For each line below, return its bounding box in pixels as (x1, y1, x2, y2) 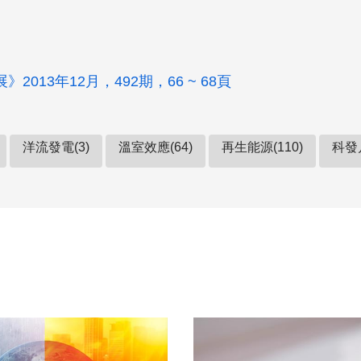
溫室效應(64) (118, 140, 193, 154)
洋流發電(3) (23, 140, 89, 154)
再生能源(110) (222, 140, 303, 154)
